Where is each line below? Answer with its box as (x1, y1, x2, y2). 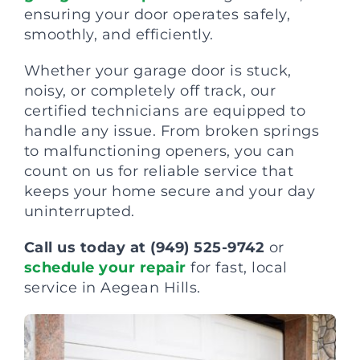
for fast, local (186, 259, 288, 276)
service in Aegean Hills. (23, 279, 201, 297)
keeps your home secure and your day (23, 182, 316, 200)
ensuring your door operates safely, (23, 6, 291, 23)
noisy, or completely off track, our (23, 82, 276, 100)
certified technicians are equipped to (23, 102, 306, 120)
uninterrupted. (23, 202, 135, 220)
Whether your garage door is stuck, (23, 62, 292, 80)
